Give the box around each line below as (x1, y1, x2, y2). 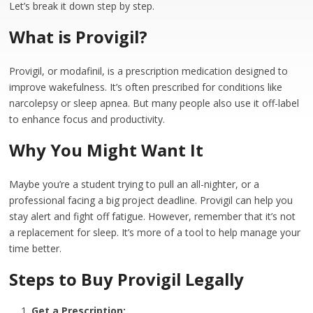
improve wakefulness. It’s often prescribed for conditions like (9, 80, 283, 94)
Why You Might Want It (9, 139, 204, 161)
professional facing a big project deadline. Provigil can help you (9, 194, 293, 207)
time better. (9, 242, 62, 255)
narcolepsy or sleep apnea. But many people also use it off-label (9, 96, 300, 110)
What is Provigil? (9, 26, 148, 48)
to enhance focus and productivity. (9, 112, 166, 126)
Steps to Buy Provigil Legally (9, 268, 245, 291)
